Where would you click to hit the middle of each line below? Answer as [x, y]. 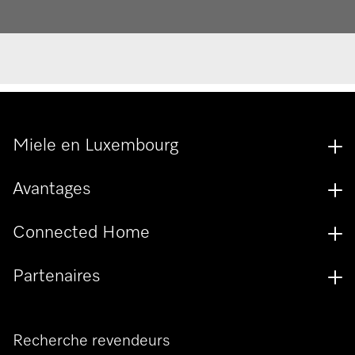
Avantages [52, 190]
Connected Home [81, 233]
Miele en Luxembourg [95, 146]
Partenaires [57, 277]
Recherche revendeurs [92, 341]
